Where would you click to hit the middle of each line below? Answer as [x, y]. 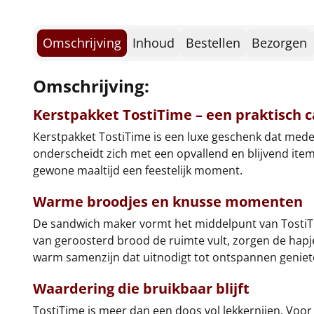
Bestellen [213, 43]
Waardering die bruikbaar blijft [141, 288]
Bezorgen [279, 43]
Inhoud [153, 43]
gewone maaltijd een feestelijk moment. [138, 170]
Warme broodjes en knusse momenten [168, 202]
